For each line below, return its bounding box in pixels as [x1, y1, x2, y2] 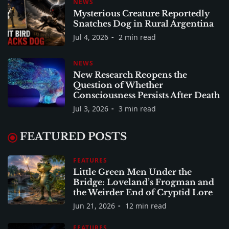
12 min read [125, 200, 167, 211]
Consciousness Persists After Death [73, 89, 220, 100]
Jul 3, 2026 [73, 103, 108, 113]
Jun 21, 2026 [73, 200, 115, 211]
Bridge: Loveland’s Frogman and [73, 176, 214, 187]
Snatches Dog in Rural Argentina [73, 18, 214, 29]
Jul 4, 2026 [73, 32, 108, 42]
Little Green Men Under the [73, 166, 192, 177]
